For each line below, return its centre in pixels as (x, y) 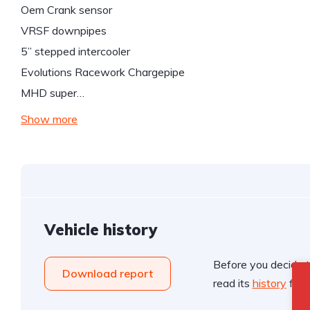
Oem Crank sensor (66, 10)
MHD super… (53, 93)
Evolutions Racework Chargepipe (103, 72)
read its (232, 283)
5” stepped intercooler (75, 51)
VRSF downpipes (64, 30)
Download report (108, 273)
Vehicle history (101, 230)
